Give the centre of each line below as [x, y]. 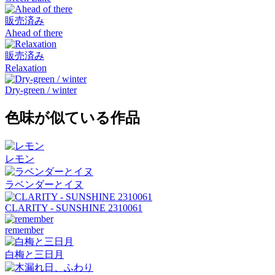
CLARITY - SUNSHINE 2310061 [74, 207]
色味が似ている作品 [72, 118]
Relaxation [26, 68]
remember [24, 230]
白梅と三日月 [34, 254]
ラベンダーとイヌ [44, 184]
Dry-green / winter [41, 90]
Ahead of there [34, 33]
